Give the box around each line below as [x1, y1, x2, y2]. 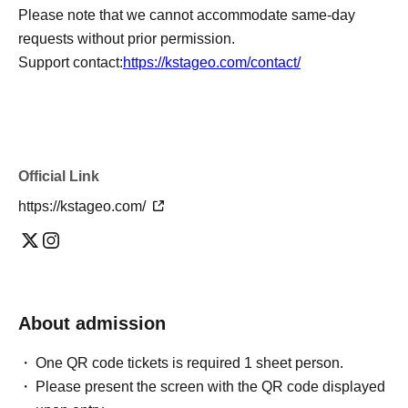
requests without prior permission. [18, 31, 235, 47]
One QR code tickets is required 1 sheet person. [36, 355, 344, 372]
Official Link [18, 168, 99, 185]
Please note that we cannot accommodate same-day [18, 7, 355, 24]
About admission [18, 313, 166, 334]
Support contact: [18, 55, 123, 71]
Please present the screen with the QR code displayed [36, 379, 386, 395]
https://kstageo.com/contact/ [123, 55, 301, 71]
